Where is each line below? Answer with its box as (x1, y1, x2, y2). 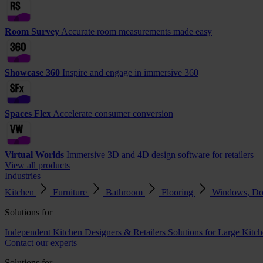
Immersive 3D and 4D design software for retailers (66, 150, 254, 160)
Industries (5, 171, 41, 181)
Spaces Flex (5, 109, 51, 119)
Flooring (161, 187, 195, 197)
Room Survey (5, 26, 59, 36)
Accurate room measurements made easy (61, 26, 212, 36)
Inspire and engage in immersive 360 (62, 68, 198, 77)
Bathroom (106, 187, 145, 197)
